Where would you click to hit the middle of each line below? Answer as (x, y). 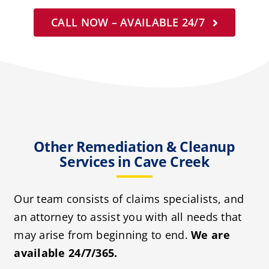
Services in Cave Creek (134, 162)
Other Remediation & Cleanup (134, 147)
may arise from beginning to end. (103, 235)
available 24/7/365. (66, 253)
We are (210, 235)
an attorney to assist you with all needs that (128, 217)
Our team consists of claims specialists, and (129, 199)
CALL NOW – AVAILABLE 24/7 (128, 23)
